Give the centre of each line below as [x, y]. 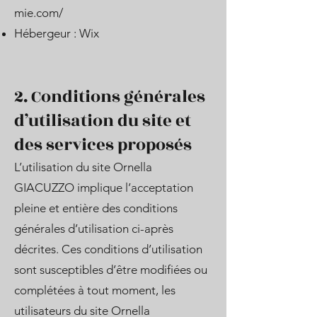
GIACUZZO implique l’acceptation [104, 188]
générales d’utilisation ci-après [94, 229]
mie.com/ [39, 13]
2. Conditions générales [110, 97]
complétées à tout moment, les [95, 290]
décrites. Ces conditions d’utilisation [108, 249]
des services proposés [103, 145]
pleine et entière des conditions [96, 208]
